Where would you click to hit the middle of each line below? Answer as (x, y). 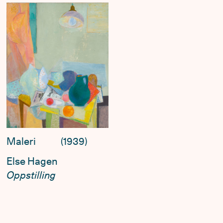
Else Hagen (32, 162)
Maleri (21, 141)
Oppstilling (31, 175)
